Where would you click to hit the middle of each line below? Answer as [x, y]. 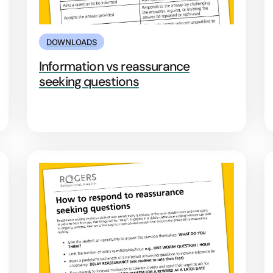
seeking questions [89, 81]
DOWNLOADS [72, 42]
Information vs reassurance [115, 66]
